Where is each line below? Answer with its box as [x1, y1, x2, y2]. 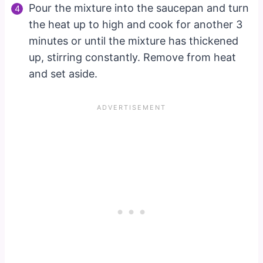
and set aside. [29, 67, 98, 80]
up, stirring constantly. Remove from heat [29, 50, 237, 63]
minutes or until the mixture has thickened [29, 34, 239, 47]
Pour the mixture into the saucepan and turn [29, 1, 249, 14]
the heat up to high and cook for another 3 [29, 18, 243, 31]
